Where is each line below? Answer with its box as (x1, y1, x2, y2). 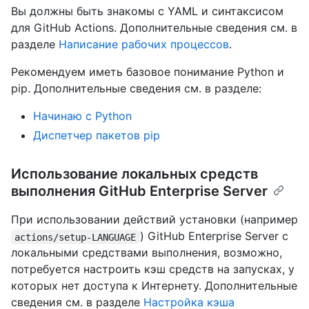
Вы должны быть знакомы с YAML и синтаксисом (11, 4, 283, 19)
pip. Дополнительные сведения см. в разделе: (11, 81, 261, 96)
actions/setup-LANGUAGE (14, 231, 137, 243)
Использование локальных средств (11, 166, 258, 183)
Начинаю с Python (33, 109, 132, 123)
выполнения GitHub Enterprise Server (11, 183, 268, 200)
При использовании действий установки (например (11, 212, 298, 227)
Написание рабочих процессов (59, 37, 229, 52)
